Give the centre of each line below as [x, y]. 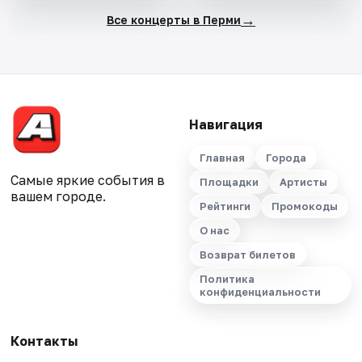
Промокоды [304, 206]
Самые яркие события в [88, 181]
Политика [227, 279]
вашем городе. [59, 197]
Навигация [225, 125]
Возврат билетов [247, 255]
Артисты [303, 182]
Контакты [44, 341]
